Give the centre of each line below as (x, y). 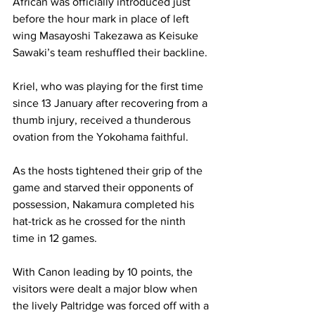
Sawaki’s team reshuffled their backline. (111, 52)
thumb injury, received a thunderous (103, 120)
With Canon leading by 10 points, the (104, 272)
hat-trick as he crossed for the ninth (101, 221)
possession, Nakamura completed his (105, 204)
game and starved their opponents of (104, 187)
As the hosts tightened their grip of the (109, 171)
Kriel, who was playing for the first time (109, 86)
